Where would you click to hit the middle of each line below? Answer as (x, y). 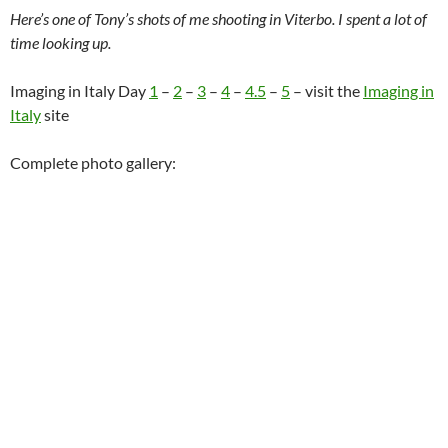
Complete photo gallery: (93, 163)
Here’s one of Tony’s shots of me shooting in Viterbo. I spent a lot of (218, 19)
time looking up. (60, 43)
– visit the (326, 91)
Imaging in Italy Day (79, 91)
